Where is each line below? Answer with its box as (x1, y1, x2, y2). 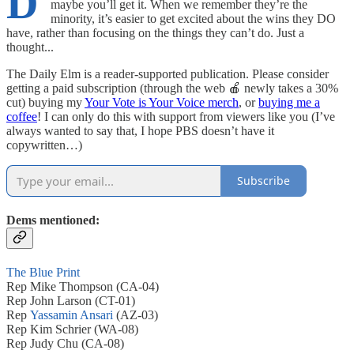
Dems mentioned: (6, 213, 100, 227)
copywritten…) (6, 137, 82, 152)
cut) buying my (6, 95, 85, 109)
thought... (6, 40, 54, 54)
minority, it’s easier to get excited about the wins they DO (51, 11, 336, 25)
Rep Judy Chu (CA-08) (6, 337, 124, 351)
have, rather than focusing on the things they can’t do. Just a (6, 25, 304, 40)
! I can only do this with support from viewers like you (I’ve (37, 109, 335, 123)
